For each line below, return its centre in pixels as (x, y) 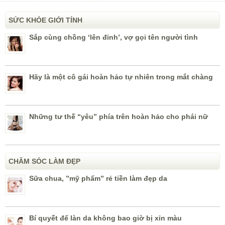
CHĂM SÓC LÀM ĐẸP (44, 161)
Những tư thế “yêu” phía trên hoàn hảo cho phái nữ (119, 116)
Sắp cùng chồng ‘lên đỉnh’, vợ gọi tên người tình (114, 37)
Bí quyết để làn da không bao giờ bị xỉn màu (105, 218)
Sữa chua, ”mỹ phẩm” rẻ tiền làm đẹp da (98, 178)
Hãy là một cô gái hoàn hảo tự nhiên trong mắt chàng (121, 77)
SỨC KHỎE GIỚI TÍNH (45, 20)
